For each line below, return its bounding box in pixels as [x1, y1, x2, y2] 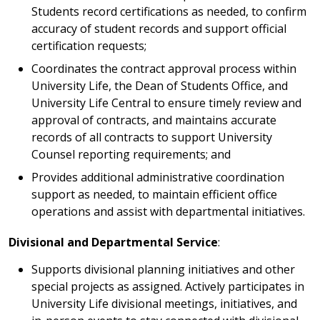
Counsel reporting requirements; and [31, 146, 231, 163]
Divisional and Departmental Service [9, 234, 218, 251]
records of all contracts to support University [31, 129, 272, 146]
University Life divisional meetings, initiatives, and [31, 296, 297, 312]
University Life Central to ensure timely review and [31, 95, 301, 111]
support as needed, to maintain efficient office [31, 186, 277, 203]
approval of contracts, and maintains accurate [31, 112, 276, 129]
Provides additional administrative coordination [31, 169, 284, 186]
